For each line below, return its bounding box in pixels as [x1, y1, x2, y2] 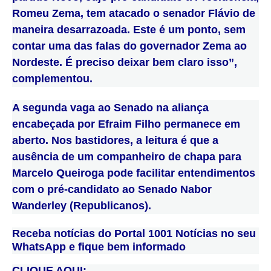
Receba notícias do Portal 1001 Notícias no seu [12, 227, 256, 240]
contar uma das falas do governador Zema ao [12, 39, 247, 52]
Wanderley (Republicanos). [12, 200, 151, 212]
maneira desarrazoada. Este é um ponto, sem [12, 23, 246, 36]
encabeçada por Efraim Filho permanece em [12, 118, 240, 131]
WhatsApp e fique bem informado [12, 240, 186, 253]
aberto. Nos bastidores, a [12, 134, 145, 147]
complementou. [12, 72, 93, 85]
